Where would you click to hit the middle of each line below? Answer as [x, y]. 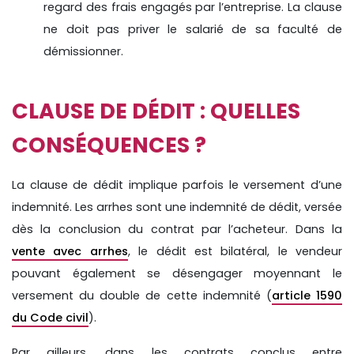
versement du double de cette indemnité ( [142, 295]
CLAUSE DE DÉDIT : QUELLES [156, 111]
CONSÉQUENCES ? [109, 145]
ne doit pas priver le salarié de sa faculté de [193, 29]
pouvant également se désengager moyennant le [177, 273]
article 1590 [307, 295]
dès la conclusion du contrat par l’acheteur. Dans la [177, 229]
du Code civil [50, 317]
